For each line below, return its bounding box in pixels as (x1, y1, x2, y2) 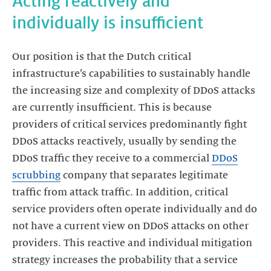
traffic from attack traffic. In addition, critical (12, 187, 228, 198)
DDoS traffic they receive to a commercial (12, 153, 212, 164)
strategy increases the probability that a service (12, 255, 238, 266)
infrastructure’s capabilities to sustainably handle (12, 68, 250, 79)
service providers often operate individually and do (12, 204, 257, 215)
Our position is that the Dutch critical (12, 51, 191, 62)
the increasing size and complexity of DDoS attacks (12, 85, 255, 96)
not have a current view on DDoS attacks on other (12, 221, 249, 232)
